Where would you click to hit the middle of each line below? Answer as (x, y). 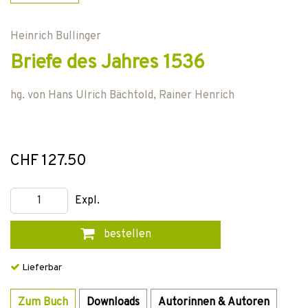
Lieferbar (41, 268)
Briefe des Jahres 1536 (108, 63)
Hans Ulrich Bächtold (101, 96)
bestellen (126, 234)
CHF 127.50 (48, 161)
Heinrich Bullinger (56, 36)
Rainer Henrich (197, 96)
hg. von (29, 96)
